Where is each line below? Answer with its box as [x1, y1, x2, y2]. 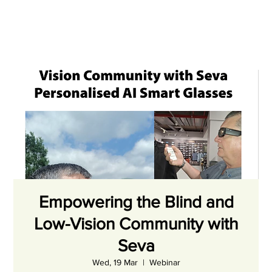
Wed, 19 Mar [92, 257, 138, 267]
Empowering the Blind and [38, 192, 234, 211]
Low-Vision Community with [34, 214, 238, 233]
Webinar [149, 257, 180, 267]
